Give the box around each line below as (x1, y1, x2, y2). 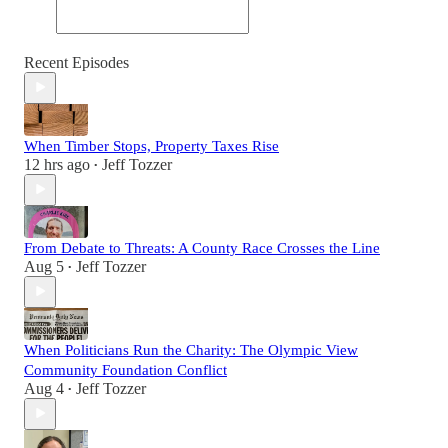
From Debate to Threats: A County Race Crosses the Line (24, 239, 380, 256)
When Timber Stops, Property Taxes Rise (24, 137, 279, 154)
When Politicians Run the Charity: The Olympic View (24, 341, 358, 358)
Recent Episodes (24, 53, 129, 71)
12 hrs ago (24, 155, 90, 173)
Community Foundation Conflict (24, 361, 227, 378)
